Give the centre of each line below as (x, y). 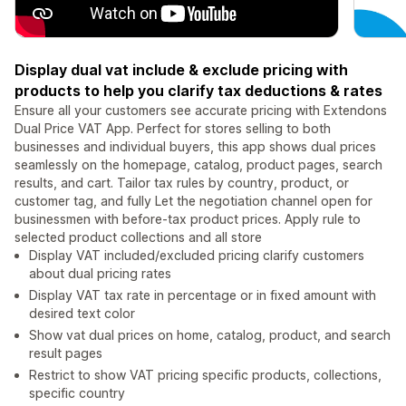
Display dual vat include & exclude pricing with (181, 70)
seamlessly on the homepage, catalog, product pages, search (198, 165)
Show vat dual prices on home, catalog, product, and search (210, 335)
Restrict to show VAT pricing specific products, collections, (205, 375)
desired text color (82, 314)
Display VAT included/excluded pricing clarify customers (197, 256)
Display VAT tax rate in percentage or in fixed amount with (203, 295)
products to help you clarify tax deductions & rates (198, 91)
